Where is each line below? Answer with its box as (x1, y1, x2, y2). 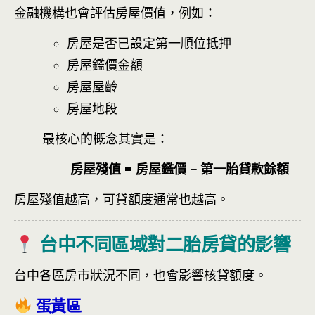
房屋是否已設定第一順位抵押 (67, 34, 231, 51)
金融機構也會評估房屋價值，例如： (14, 4, 217, 21)
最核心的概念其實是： (42, 130, 169, 148)
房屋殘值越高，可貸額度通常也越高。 (14, 191, 229, 208)
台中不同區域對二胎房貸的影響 (34, 229, 291, 257)
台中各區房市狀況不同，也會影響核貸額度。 (14, 266, 267, 284)
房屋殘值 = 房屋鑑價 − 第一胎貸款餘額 (70, 160, 289, 178)
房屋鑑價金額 (67, 56, 143, 73)
